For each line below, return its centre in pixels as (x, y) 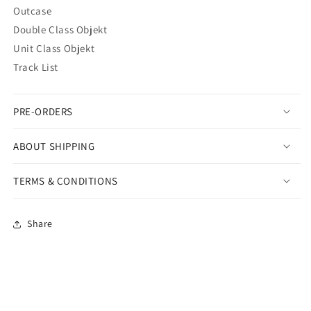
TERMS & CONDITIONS (66, 180)
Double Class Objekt (60, 29)
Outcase (33, 10)
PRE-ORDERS (43, 111)
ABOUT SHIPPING (54, 146)
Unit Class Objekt (54, 48)
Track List (36, 67)
